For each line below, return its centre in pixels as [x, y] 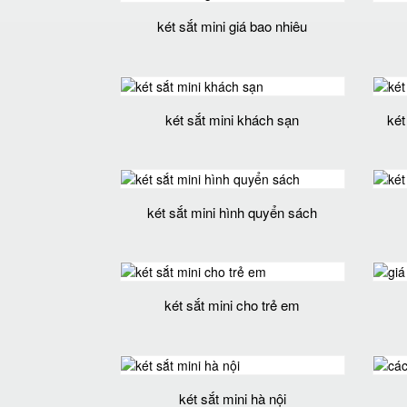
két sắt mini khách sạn [233, 119]
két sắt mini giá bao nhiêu [233, 26]
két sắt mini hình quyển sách [233, 212]
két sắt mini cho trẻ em [233, 305]
